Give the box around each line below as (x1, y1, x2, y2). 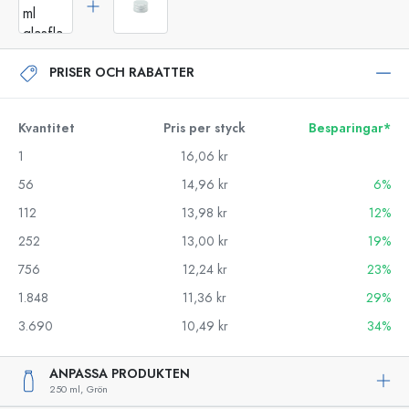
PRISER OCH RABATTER (49, 64, 194, 81)
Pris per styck (163, 119, 246, 137)
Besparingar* (309, 119, 391, 137)
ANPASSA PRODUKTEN (49, 364, 190, 383)
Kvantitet (18, 119, 75, 137)
